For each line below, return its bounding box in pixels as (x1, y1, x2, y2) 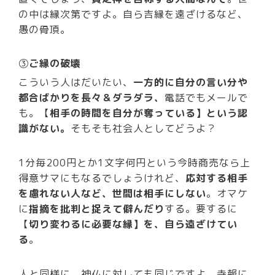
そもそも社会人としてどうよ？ (71, 122, 217, 136)
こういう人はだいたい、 (18, 76, 134, 90)
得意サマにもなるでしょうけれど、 (18, 171, 186, 185)
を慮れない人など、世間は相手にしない (18, 187, 207, 201)
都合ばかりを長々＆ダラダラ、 (18, 91, 165, 105)
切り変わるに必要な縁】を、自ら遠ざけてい (29, 217, 238, 231)
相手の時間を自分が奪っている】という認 (50, 106, 249, 120)
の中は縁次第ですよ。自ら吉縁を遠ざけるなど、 (18, 7, 249, 21)
